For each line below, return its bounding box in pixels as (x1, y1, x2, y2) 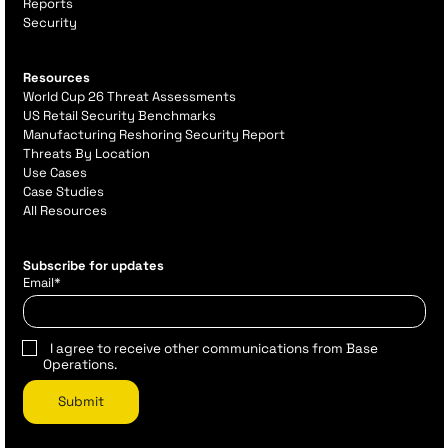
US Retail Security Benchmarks (22, 106, 216, 124)
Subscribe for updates (22, 256, 164, 274)
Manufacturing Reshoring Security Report (22, 125, 285, 143)
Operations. (42, 356, 117, 374)
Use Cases (22, 163, 87, 181)
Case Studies (22, 182, 104, 200)
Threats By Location (22, 144, 150, 162)
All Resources (22, 201, 107, 219)
